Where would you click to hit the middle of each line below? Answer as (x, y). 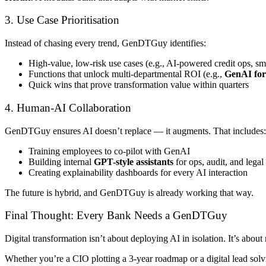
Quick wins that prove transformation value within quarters (139, 85)
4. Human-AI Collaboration (68, 107)
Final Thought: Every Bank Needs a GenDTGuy (116, 216)
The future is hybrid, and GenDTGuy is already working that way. (129, 192)
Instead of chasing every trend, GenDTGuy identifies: (105, 43)
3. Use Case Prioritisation (62, 20)
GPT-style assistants (134, 161)
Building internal (61, 161)
